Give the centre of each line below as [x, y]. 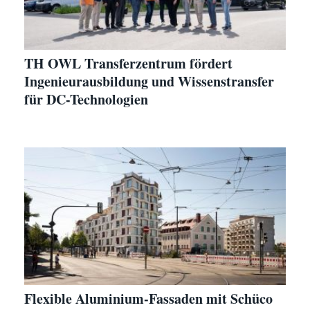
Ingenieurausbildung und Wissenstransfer [149, 81]
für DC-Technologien [86, 99]
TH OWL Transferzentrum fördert [128, 63]
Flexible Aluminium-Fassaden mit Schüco [148, 298]
